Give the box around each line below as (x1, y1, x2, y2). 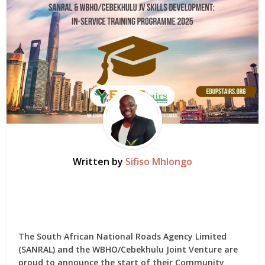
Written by (73, 155, 125, 169)
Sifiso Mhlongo (125, 155, 192, 169)
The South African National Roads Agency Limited (18, 231, 227, 243)
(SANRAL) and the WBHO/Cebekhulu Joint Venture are (18, 244, 238, 256)
